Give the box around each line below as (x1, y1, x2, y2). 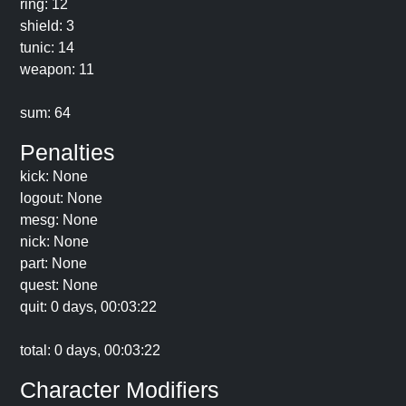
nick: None (20, 234, 89, 249)
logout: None (20, 190, 102, 206)
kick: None (20, 169, 88, 184)
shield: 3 (20, 18, 74, 34)
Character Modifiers (20, 377, 219, 402)
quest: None (20, 277, 98, 293)
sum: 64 (20, 105, 71, 121)
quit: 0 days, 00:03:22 (20, 299, 157, 314)
